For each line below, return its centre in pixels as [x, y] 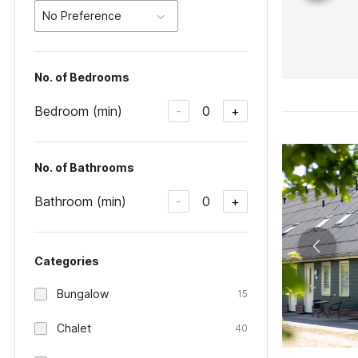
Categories [67, 261]
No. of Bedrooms [82, 77]
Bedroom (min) [78, 111]
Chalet [74, 328]
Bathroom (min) [80, 201]
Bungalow [83, 294]
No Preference [82, 16]
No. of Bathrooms [84, 167]
